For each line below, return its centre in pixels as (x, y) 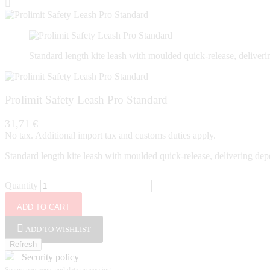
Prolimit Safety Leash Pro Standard (86, 99)
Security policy (50, 257)
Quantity (21, 186)
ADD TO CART (43, 207)
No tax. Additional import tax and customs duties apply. (110, 136)
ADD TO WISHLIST (58, 230)
